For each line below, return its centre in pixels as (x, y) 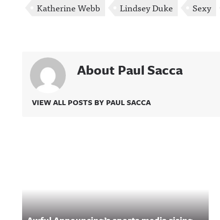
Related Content (78, 152)
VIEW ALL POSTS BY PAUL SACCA (91, 102)
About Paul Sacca (130, 70)
